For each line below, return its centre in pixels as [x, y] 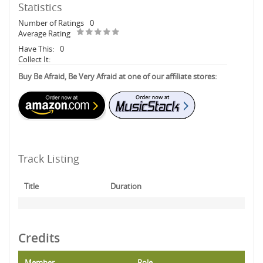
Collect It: [34, 59]
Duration [126, 186]
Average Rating [44, 33]
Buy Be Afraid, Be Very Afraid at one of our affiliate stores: [117, 76]
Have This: [36, 49]
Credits [39, 238]
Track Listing [49, 159]
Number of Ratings [51, 23]
